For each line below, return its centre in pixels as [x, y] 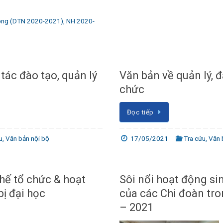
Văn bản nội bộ [28, 138]
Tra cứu [195, 138]
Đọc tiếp [140, 112]
